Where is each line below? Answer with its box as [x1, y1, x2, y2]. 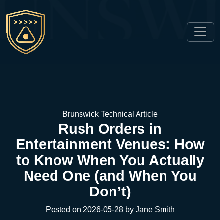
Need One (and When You [23, 168, 197, 184]
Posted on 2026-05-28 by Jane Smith [45, 205, 175, 214]
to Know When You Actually [16, 152, 204, 168]
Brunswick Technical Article [62, 110, 158, 118]
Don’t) [89, 184, 131, 199]
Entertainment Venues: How [15, 137, 205, 152]
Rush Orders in [58, 121, 162, 137]
